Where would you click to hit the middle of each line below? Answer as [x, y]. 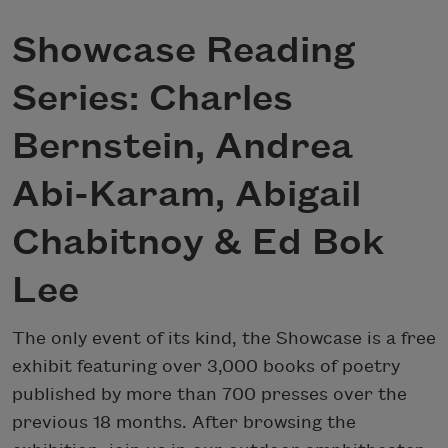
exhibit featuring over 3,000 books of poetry [206, 366]
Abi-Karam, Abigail [186, 195]
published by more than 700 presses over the [209, 394]
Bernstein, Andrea [182, 147]
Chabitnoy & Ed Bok [198, 243]
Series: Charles [152, 99]
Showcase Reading [183, 51]
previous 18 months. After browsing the [184, 422]
